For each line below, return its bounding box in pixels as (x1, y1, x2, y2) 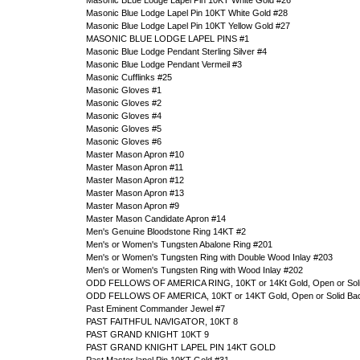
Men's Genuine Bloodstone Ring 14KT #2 (86, 227, 246, 236)
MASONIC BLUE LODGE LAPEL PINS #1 (86, 34, 249, 43)
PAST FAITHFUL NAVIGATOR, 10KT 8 (86, 317, 238, 326)
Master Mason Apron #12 (86, 175, 184, 185)
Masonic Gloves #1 (86, 85, 162, 95)
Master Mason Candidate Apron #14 (86, 214, 226, 223)
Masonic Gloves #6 (86, 137, 162, 146)
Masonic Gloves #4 (86, 111, 162, 121)
